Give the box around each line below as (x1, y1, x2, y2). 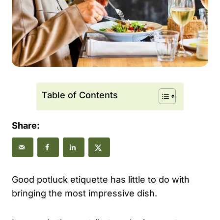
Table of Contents (42, 90, 118, 101)
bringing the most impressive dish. (12, 188, 157, 198)
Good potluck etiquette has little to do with (12, 174, 190, 185)
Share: (12, 120, 40, 131)
